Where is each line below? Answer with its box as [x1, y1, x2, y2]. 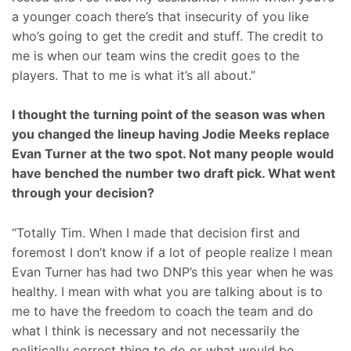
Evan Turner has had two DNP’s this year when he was [12, 263, 333, 280]
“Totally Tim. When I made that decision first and [12, 224, 300, 241]
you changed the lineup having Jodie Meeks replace [12, 126, 330, 143]
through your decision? [12, 185, 154, 201]
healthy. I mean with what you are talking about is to [12, 283, 323, 299]
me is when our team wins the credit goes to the [12, 47, 299, 63]
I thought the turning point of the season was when [12, 107, 325, 123]
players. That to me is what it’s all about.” [12, 67, 255, 83]
